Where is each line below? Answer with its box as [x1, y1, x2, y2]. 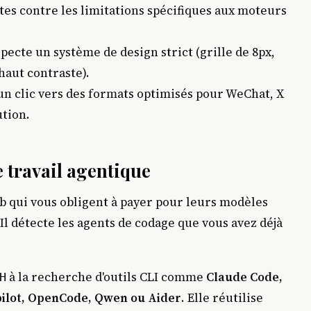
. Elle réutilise [181, 289, 263, 306]
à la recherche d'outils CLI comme [6, 268, 206, 285]
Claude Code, [206, 268, 283, 285]
